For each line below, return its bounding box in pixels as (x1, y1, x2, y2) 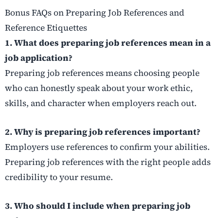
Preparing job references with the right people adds (5, 156, 211, 168)
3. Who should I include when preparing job (5, 200, 190, 212)
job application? (5, 52, 73, 64)
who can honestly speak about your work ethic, (5, 82, 193, 94)
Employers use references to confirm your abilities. (5, 141, 210, 153)
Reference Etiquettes (5, 21, 87, 34)
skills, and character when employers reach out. (5, 97, 197, 109)
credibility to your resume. (5, 171, 113, 183)
